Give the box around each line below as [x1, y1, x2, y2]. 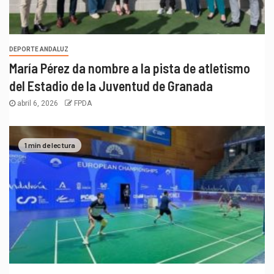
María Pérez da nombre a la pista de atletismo [9, 60, 250, 76]
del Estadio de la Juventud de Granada [9, 78, 213, 94]
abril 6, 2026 [15, 99, 60, 108]
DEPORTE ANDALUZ [9, 46, 68, 53]
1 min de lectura [24, 140, 75, 149]
